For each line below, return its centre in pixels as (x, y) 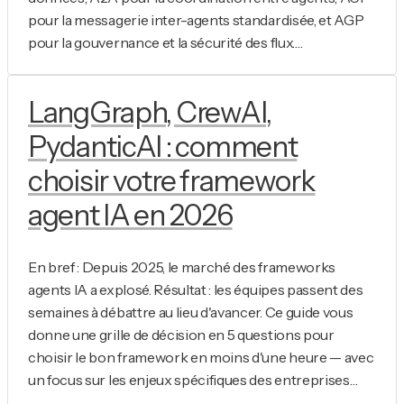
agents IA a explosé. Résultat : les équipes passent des (196, 290)
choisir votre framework (172, 180)
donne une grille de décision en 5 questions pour (181, 335)
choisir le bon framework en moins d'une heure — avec (201, 358)
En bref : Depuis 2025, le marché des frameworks (182, 267)
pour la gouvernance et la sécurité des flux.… (165, 42)
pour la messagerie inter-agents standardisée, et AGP (196, 19)
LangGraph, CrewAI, (150, 112)
